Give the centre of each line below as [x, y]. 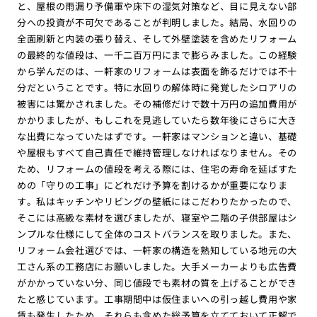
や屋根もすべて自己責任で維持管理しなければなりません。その [157, 152]
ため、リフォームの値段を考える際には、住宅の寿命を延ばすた [157, 168]
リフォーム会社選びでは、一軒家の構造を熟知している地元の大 [157, 250]
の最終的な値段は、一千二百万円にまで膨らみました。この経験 [157, 54]
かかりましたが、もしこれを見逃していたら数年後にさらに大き [157, 120]
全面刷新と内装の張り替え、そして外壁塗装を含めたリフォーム [157, 38]
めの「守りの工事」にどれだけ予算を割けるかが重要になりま [152, 185]
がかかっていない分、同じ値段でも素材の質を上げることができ [157, 282]
